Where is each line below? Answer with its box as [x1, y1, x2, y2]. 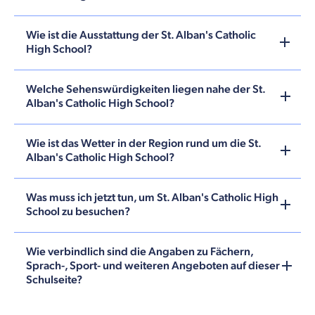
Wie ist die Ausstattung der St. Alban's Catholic [26, 28, 256, 42]
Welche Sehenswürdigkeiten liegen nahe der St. [26, 82, 265, 96]
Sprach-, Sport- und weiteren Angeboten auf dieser [26, 259, 280, 273]
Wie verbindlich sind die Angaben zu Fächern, [26, 245, 253, 259]
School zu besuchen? [26, 205, 130, 219]
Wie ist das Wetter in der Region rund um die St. [26, 136, 261, 150]
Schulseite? [26, 273, 82, 287]
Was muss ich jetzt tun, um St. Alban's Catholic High [26, 191, 278, 205]
